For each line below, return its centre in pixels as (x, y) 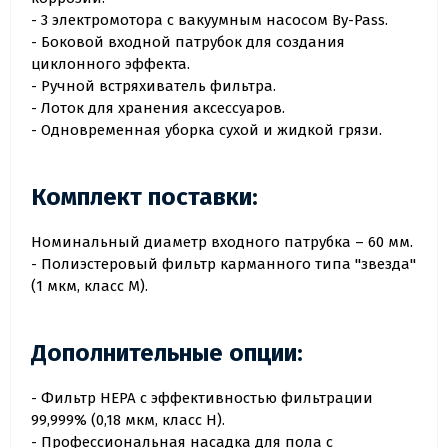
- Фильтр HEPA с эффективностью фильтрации (202, 398)
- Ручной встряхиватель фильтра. (153, 86)
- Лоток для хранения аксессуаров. (158, 108)
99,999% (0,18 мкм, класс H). (128, 420)
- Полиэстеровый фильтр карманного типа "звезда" (223, 264)
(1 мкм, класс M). (89, 286)
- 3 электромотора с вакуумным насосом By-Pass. (209, 20)
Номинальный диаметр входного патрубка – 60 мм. (222, 242)
